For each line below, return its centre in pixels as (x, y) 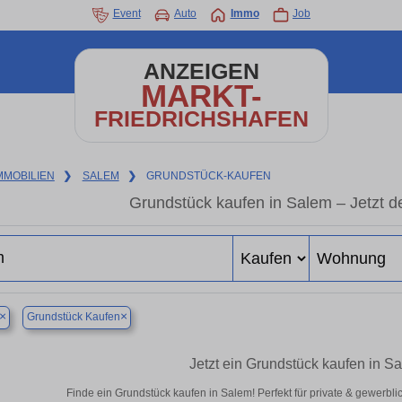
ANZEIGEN (201, 71)
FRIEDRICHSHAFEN (201, 119)
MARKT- (201, 96)
